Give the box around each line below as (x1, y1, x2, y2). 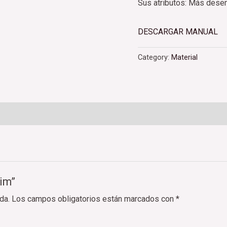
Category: (138, 53, 171, 62)
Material (171, 53, 198, 62)
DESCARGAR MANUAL (138, 26, 220, 36)
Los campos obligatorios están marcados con (11, 194, 176, 204)
